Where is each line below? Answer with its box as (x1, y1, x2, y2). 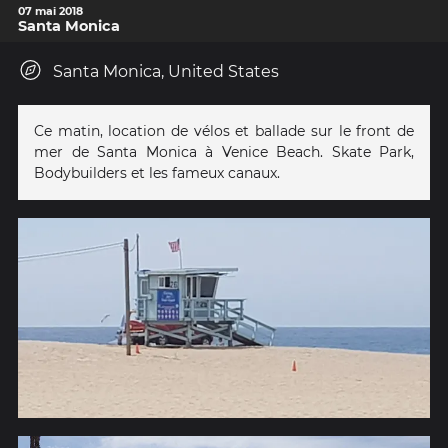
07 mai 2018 (18, 3, 83, 18)
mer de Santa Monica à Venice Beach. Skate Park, (34, 142, 414, 161)
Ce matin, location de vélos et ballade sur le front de (34, 121, 414, 140)
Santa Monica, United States (53, 61, 279, 81)
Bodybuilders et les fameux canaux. (34, 163, 280, 182)
